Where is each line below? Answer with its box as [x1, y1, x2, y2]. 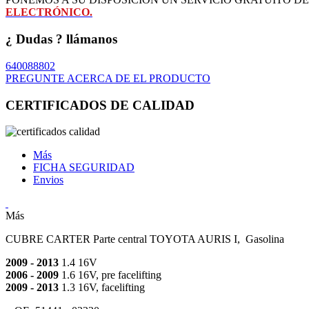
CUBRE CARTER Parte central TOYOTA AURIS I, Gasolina [6, 233, 284, 246]
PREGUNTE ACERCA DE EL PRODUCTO [6, 72, 210, 84]
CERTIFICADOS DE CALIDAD [6, 97, 195, 112]
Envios [33, 174, 63, 186]
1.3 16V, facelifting [59, 281, 145, 294]
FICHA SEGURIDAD [33, 161, 134, 174]
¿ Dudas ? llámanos [6, 32, 117, 47]
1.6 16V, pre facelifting [61, 269, 161, 281]
